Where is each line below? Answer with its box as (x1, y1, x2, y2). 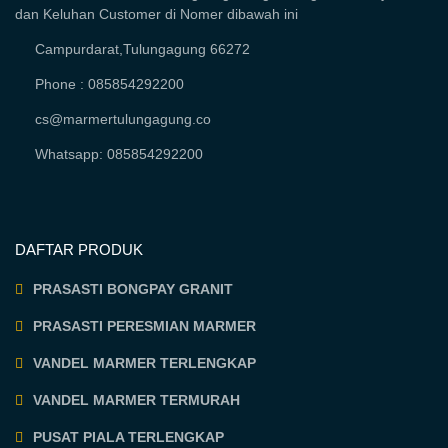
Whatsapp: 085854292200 (35, 145, 204, 162)
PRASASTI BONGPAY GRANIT (33, 280, 234, 297)
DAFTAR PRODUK (15, 240, 144, 258)
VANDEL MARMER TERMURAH (33, 391, 241, 408)
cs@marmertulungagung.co (35, 110, 212, 127)
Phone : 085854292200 (35, 75, 185, 92)
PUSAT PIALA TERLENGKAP (33, 428, 225, 445)
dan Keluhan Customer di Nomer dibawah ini (15, 5, 299, 22)
